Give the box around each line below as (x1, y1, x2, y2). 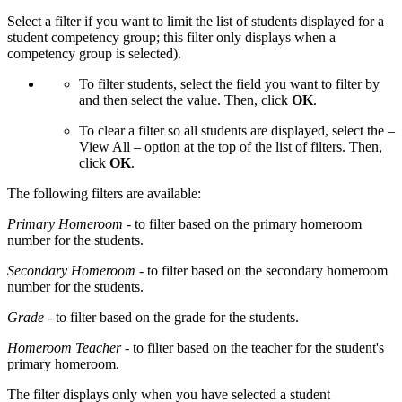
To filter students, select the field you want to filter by (79, 76, 380, 92)
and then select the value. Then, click (79, 92, 292, 109)
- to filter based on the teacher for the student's (121, 340, 384, 356)
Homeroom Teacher (7, 340, 121, 356)
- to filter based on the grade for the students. (44, 310, 299, 326)
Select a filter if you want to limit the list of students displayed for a (7, 13, 384, 30)
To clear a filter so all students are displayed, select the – (79, 123, 395, 139)
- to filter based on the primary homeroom (123, 216, 362, 232)
